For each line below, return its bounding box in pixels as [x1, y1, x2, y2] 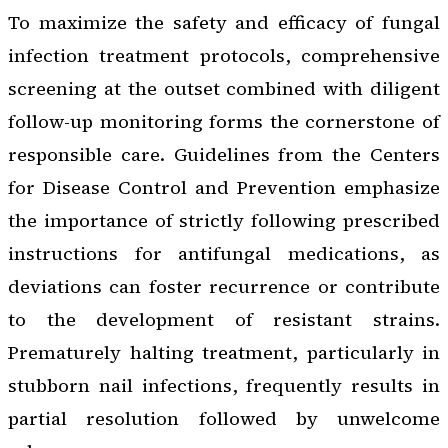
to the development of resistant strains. [8, 307, 440, 333]
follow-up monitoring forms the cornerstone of [8, 109, 440, 135]
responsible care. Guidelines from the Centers [8, 142, 440, 168]
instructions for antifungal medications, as [8, 241, 440, 267]
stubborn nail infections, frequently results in [8, 373, 440, 399]
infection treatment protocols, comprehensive [8, 43, 440, 69]
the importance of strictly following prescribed [8, 208, 440, 234]
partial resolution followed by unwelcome [8, 406, 440, 432]
